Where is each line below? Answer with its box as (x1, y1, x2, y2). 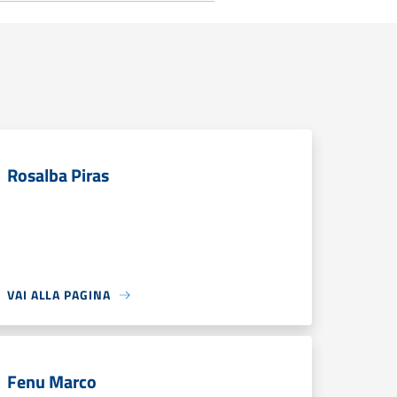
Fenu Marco (7, 368, 97, 395)
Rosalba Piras (7, 161, 109, 189)
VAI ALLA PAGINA (7, 285, 111, 304)
